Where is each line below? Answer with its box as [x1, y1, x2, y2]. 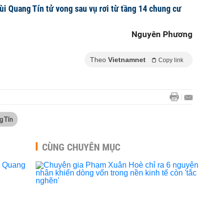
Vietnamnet [108, 56, 146, 64]
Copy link [158, 57, 183, 64]
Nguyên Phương [131, 29, 193, 39]
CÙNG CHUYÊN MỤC [42, 141, 120, 153]
